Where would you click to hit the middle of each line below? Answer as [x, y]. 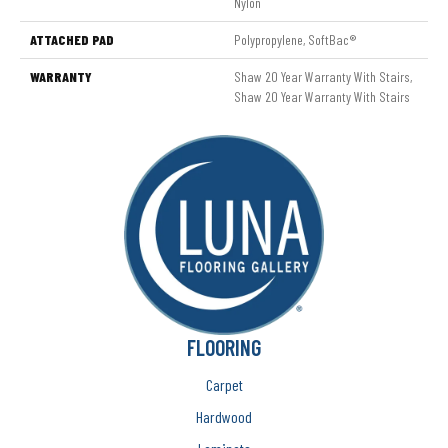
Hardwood [224, 416]
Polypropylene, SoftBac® [295, 39]
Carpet [224, 384]
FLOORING [224, 346]
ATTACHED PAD [72, 39]
